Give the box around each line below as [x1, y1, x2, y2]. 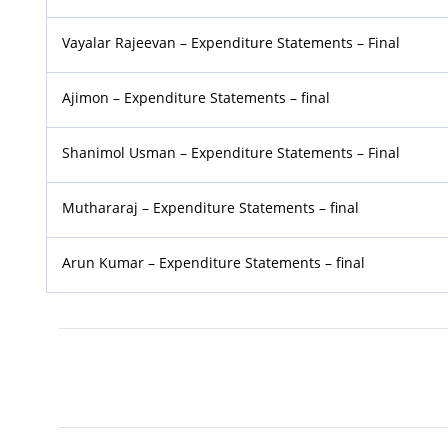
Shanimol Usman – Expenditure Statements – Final [62, 142, 401, 162]
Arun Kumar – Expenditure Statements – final [62, 252, 366, 272]
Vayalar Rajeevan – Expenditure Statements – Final [62, 32, 401, 52]
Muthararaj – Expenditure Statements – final [62, 197, 360, 217]
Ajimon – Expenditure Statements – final [62, 87, 331, 107]
